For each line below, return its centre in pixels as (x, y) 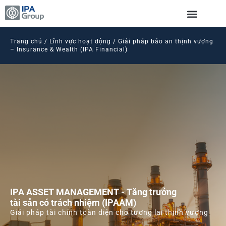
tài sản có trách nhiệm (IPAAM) (73, 203)
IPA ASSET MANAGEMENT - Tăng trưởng (93, 192)
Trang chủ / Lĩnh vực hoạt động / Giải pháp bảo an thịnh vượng (112, 41)
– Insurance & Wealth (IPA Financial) (69, 49)
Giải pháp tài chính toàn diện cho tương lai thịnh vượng (109, 212)
